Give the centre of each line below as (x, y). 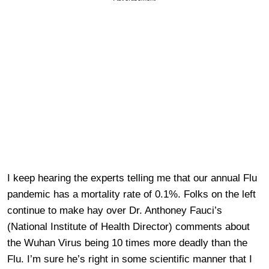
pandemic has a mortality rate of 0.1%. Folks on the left (131, 194)
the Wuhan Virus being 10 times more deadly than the (127, 243)
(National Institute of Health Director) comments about (128, 226)
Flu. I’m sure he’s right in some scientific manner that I (130, 259)
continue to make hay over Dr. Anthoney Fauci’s (115, 210)
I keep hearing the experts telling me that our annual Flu (132, 178)
